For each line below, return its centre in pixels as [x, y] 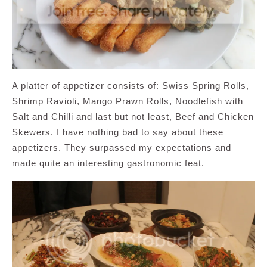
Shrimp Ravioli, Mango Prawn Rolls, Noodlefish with [128, 101]
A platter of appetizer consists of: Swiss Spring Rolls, [131, 85]
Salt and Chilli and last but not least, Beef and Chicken [133, 116]
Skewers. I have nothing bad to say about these [118, 132]
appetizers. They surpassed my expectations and [122, 147]
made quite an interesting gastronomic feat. [108, 163]
